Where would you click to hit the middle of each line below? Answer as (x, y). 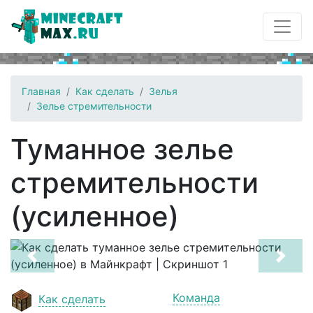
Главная (41, 91)
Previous (54, 263)
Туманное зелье (122, 149)
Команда (196, 298)
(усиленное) (95, 216)
